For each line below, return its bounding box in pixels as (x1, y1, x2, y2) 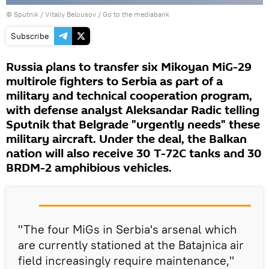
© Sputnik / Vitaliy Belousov (6, 10, 96, 19)
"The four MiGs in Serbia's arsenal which (18, 222, 237, 237)
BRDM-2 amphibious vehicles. (6, 160, 172, 177)
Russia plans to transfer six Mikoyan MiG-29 (6, 59, 252, 76)
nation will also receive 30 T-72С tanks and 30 (6, 145, 262, 163)
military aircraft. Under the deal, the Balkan (6, 131, 247, 148)
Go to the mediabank (103, 10, 169, 19)
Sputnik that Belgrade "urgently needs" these (6, 116, 260, 134)
